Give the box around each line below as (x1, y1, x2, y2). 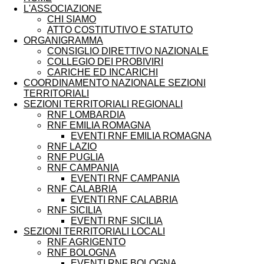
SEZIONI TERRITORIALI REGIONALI (24, 98, 183, 109)
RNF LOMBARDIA (47, 109, 126, 120)
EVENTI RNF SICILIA (71, 215, 163, 226)
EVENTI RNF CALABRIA (71, 194, 178, 204)
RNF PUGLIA (47, 151, 104, 162)
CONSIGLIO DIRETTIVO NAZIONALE (47, 45, 209, 56)
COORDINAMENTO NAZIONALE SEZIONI (24, 77, 206, 88)
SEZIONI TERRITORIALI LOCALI (24, 226, 165, 236)
